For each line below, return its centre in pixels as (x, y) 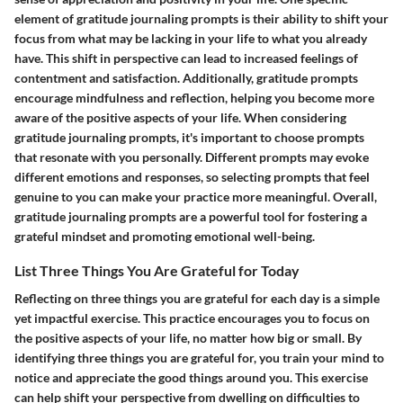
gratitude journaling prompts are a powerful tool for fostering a (191, 216)
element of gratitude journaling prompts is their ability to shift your (201, 18)
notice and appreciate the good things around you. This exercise (191, 377)
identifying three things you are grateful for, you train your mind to (199, 357)
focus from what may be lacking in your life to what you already (191, 38)
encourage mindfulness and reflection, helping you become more (194, 97)
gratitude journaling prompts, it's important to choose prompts (189, 137)
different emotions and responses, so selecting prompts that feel (192, 176)
